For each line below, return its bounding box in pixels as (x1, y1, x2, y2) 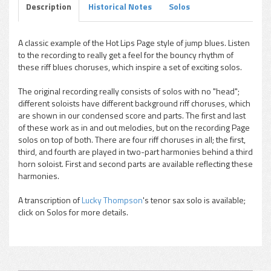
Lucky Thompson (82, 194, 143, 206)
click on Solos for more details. (18, 206, 128, 218)
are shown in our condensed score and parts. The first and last (18, 109, 246, 122)
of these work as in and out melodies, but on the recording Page (18, 121, 250, 134)
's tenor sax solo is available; (143, 194, 246, 206)
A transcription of (18, 194, 82, 206)
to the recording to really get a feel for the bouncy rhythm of (18, 48, 233, 61)
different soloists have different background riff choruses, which (18, 97, 250, 109)
